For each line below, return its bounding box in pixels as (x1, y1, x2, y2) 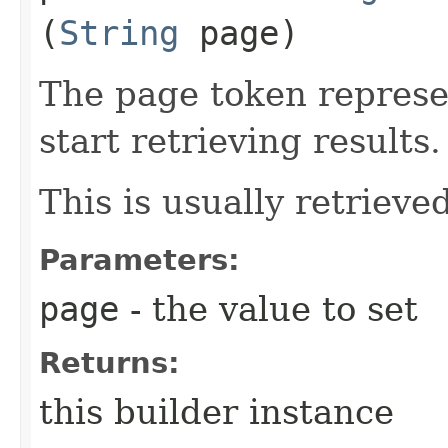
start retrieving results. (39, 120, 441, 161)
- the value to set (119, 288, 418, 329)
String (59, 12, 179, 53)
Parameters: (39, 242, 240, 277)
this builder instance (39, 391, 394, 432)
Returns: (39, 345, 180, 380)
